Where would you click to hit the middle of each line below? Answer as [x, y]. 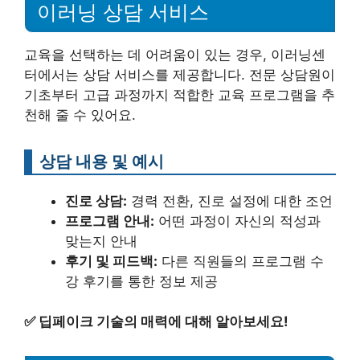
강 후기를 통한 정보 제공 [141, 281]
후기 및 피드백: [111, 261]
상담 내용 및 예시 [102, 161]
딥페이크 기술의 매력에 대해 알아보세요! [164, 321]
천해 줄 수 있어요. [80, 115]
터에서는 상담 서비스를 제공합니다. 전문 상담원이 [180, 74]
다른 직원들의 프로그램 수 [241, 261]
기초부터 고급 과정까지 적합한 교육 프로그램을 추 [180, 94]
